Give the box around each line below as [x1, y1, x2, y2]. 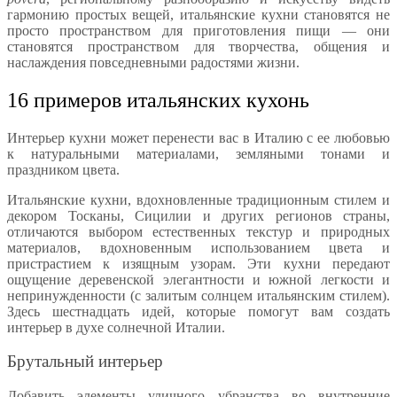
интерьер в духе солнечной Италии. [7, 319, 225, 335]
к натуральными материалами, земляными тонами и [7, 145, 390, 161]
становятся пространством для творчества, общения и [7, 38, 390, 54]
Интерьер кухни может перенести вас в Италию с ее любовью [7, 129, 390, 145]
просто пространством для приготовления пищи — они [7, 22, 390, 38]
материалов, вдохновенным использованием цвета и [7, 239, 390, 255]
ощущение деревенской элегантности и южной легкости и [7, 271, 390, 287]
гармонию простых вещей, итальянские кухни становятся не [7, 6, 390, 22]
